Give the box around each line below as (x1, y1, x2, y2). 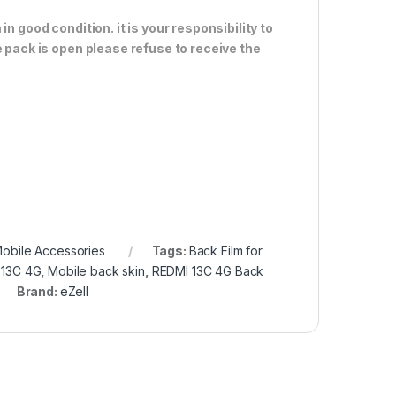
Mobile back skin (48, 263, 145, 279)
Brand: (16, 284, 60, 300)
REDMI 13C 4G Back (151, 263, 264, 279)
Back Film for (188, 243, 263, 259)
